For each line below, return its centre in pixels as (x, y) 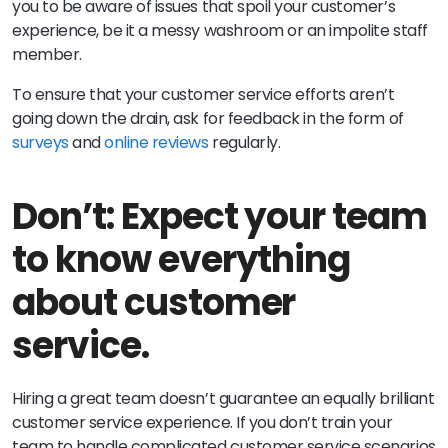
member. (47, 54)
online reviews (156, 142)
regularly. (244, 142)
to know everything (181, 259)
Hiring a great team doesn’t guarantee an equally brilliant (223, 398)
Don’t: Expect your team (220, 216)
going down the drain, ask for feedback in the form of (208, 118)
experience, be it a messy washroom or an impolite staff (220, 30)
